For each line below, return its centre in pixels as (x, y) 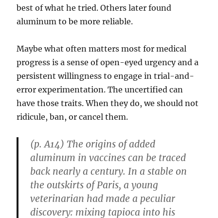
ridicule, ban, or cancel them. (73, 117)
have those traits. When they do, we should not (108, 103)
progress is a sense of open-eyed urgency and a (108, 63)
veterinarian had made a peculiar (103, 199)
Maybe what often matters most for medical (102, 49)
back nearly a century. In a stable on (109, 172)
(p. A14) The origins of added (93, 144)
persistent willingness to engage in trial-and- (106, 76)
